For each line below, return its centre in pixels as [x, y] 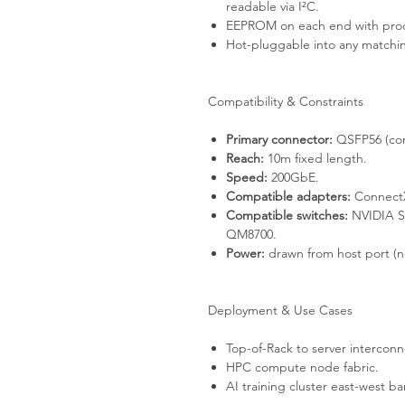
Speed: [247, 177]
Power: [245, 253]
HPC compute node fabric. [302, 367]
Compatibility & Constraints [286, 101]
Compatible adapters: [288, 196]
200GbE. [293, 177]
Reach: [245, 158]
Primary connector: [279, 139]
